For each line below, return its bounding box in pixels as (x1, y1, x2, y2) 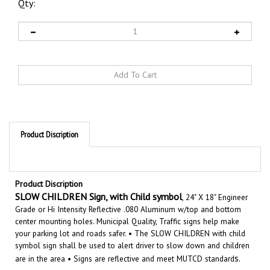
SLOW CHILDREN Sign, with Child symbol (15, 175, 182, 187)
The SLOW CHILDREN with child (134, 212, 245, 224)
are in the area (15, 237, 67, 249)
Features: (15, 256, 48, 267)
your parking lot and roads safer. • (15, 212, 134, 224)
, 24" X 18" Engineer (182, 176, 248, 187)
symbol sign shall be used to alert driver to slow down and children (15, 224, 250, 236)
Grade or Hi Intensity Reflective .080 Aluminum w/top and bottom (15, 188, 241, 199)
